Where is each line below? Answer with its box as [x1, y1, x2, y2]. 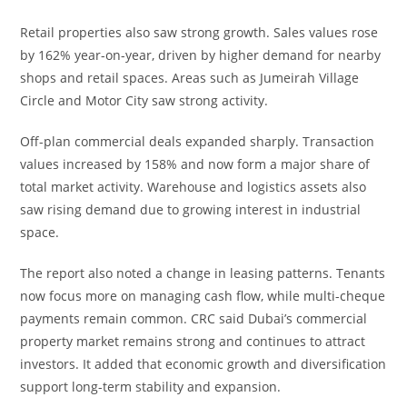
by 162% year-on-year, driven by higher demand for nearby [20, 46, 382, 65]
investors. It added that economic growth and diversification [20, 355, 387, 373]
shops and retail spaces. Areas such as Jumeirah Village [20, 69, 360, 87]
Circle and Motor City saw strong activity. [20, 92, 269, 110]
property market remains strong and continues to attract [20, 333, 366, 351]
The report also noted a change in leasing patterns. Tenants [20, 264, 386, 283]
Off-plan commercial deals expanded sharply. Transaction [20, 133, 375, 151]
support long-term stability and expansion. [20, 378, 282, 396]
